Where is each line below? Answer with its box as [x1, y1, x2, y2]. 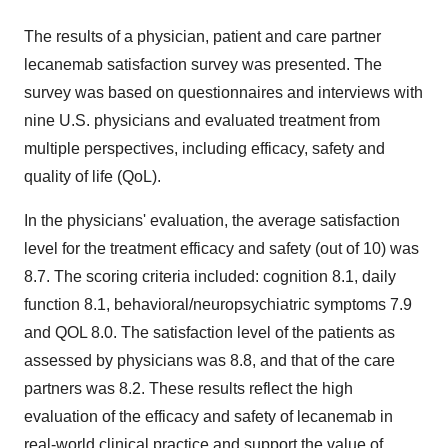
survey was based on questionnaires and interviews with [24, 84, 423, 102]
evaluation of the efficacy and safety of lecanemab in [24, 408, 393, 426]
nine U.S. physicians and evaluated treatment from [24, 112, 380, 130]
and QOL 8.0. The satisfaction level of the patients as [24, 324, 395, 342]
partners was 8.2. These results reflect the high [24, 380, 353, 398]
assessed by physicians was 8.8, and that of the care [24, 352, 395, 370]
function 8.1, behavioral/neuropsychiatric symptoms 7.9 [24, 296, 412, 314]
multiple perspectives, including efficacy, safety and [24, 140, 385, 158]
